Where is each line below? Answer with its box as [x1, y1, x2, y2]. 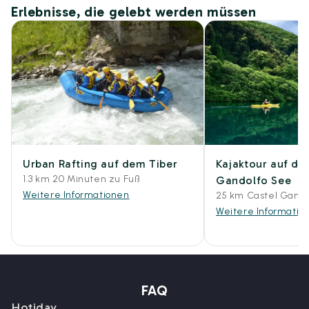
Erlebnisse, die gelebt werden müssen [11, 3, 257, 20]
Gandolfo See [216, 174, 292, 187]
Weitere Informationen [23, 189, 130, 201]
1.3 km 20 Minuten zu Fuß [23, 173, 140, 185]
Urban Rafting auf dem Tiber [23, 157, 178, 170]
